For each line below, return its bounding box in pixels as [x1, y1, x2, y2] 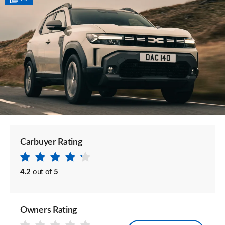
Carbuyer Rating [20, 138, 82, 147]
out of [32, 168, 52, 176]
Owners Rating [20, 206, 77, 215]
